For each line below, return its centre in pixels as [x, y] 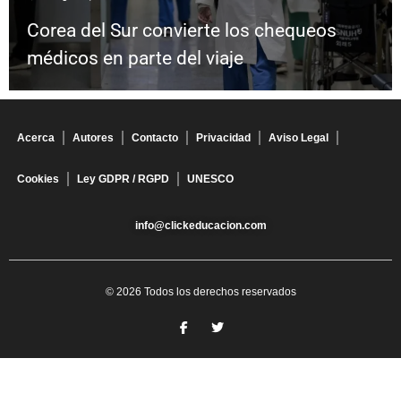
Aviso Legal [299, 138]
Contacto [155, 138]
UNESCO [210, 179]
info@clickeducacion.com [200, 226]
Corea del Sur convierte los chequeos [182, 31]
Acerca [36, 138]
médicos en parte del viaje [135, 59]
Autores [93, 138]
